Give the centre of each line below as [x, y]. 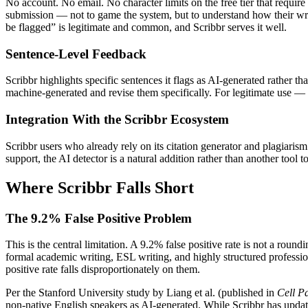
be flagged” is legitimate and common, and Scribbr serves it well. [146, 27]
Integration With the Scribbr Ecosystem [117, 120]
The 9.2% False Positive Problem [99, 218]
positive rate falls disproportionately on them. [103, 269]
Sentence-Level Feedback [76, 54]
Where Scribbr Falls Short [100, 187]
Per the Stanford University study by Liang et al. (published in [141, 293]
